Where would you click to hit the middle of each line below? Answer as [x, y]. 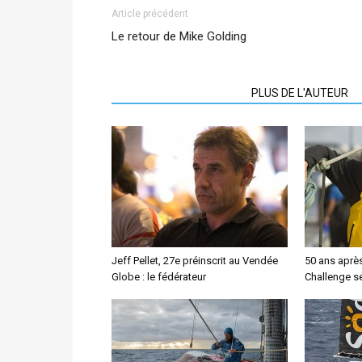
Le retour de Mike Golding [179, 36]
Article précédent [150, 13]
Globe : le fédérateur [159, 276]
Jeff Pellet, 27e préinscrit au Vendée [195, 260]
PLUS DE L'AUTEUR [300, 93]
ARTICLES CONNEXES [177, 93]
